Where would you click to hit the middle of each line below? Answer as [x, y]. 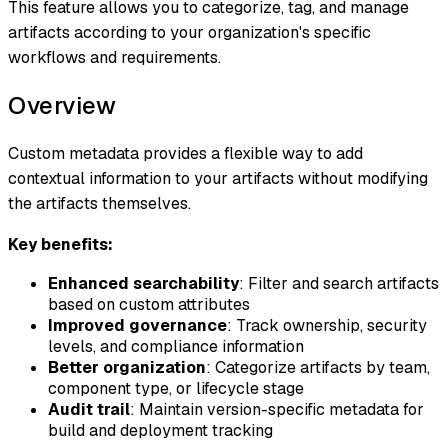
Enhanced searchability [143, 284]
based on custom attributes [149, 305]
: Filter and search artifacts [339, 284]
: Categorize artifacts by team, [318, 368]
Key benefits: [60, 245]
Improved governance [137, 326]
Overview [62, 106]
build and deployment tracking [160, 431]
